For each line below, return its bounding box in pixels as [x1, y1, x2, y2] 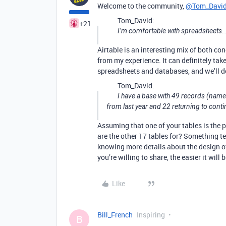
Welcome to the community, [97, 1, 186, 11]
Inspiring [137, 210, 165, 219]
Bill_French [97, 210, 133, 219]
